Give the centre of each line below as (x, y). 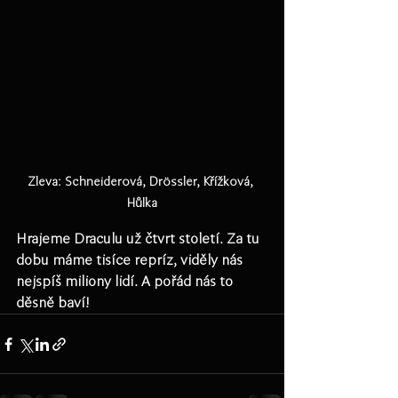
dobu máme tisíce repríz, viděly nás (131, 260)
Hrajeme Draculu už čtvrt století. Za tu (139, 239)
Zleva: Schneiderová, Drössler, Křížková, (142, 182)
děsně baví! (53, 303)
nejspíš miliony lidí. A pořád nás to (126, 282)
